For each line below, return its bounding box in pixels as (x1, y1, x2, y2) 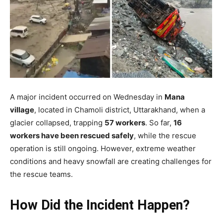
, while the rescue (134, 131, 196, 141)
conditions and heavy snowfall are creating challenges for (10, 157, 212, 166)
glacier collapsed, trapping (10, 118, 105, 128)
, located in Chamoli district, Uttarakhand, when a (34, 105, 205, 115)
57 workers (105, 118, 145, 128)
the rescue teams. (10, 169, 73, 179)
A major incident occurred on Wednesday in (10, 92, 165, 102)
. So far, (145, 118, 173, 128)
